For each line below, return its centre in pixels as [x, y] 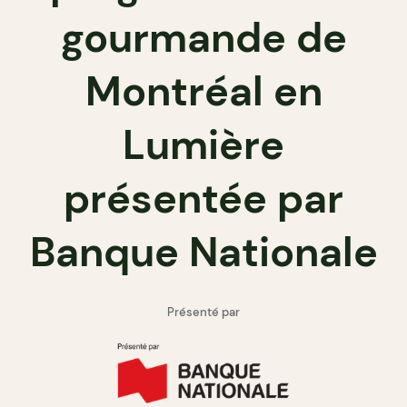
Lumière [203, 145]
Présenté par [203, 312]
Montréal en [203, 91]
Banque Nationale [203, 252]
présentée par [203, 199]
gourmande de [203, 38]
